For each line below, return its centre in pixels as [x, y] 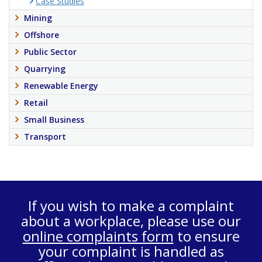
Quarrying [45, 69]
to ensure [206, 236]
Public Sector [50, 52]
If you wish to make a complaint [131, 206]
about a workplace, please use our [131, 221]
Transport [45, 137]
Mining [38, 18]
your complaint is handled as [131, 251]
